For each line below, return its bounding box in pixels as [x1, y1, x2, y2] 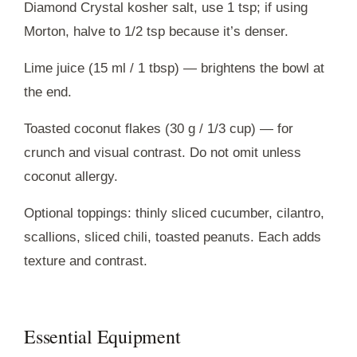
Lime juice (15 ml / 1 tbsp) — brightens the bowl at [24, 60, 324, 76]
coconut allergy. [24, 168, 118, 184]
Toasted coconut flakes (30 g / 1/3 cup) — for [24, 120, 293, 136]
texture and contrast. [24, 253, 147, 269]
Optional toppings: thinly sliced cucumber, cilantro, [24, 205, 324, 221]
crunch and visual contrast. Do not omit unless [24, 144, 301, 160]
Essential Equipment [24, 323, 181, 349]
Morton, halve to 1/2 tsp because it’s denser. [24, 23, 288, 39]
